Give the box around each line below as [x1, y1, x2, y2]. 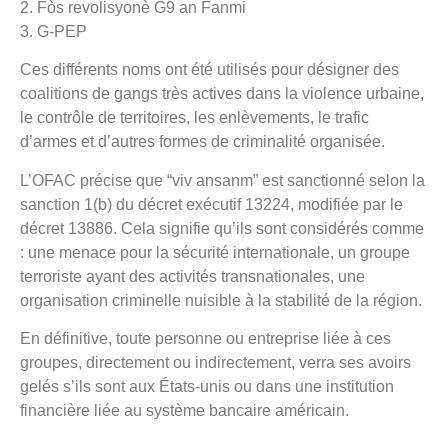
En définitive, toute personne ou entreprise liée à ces [20, 329, 391, 347]
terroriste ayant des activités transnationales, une [20, 267, 365, 285]
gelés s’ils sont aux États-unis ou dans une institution [20, 377, 394, 395]
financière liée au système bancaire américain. [20, 401, 349, 419]
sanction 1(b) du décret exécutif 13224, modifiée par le [20, 195, 403, 213]
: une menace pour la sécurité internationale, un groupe [20, 243, 410, 261]
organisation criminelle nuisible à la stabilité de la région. [20, 291, 422, 309]
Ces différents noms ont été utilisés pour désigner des [20, 61, 399, 79]
